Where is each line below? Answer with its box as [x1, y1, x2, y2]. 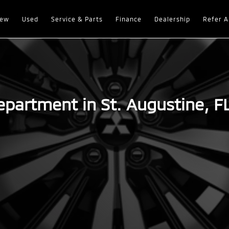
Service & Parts [51, 15, 103, 22]
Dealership [154, 15, 190, 22]
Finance [115, 15, 142, 22]
